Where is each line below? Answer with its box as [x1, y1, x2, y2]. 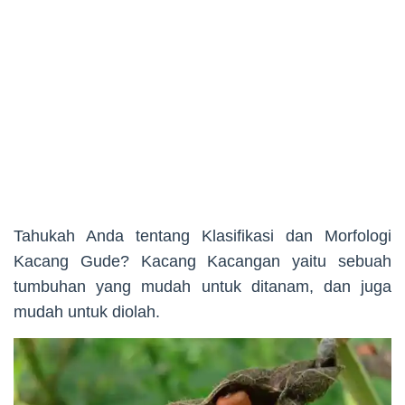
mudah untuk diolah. [14, 303, 160, 321]
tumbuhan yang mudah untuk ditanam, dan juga [14, 278, 391, 296]
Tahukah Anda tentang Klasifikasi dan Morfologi [14, 227, 391, 245]
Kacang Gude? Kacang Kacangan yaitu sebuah [14, 252, 391, 270]
